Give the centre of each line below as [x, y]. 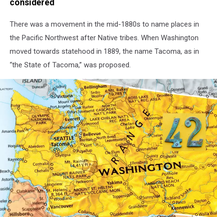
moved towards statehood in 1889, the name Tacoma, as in [104, 51]
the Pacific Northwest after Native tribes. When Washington [104, 38]
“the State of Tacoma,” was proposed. [70, 65]
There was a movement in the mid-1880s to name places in [104, 24]
